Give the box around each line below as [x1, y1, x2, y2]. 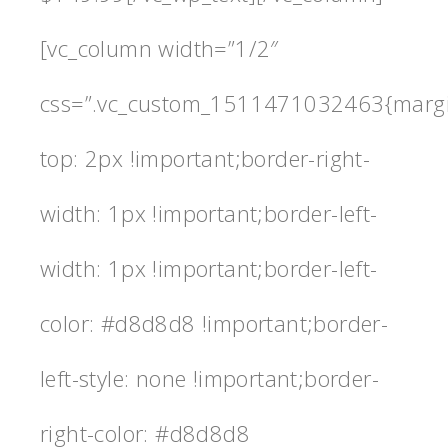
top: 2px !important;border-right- [40, 142, 371, 173]
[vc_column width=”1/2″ [40, 32, 279, 63]
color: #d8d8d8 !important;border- [40, 307, 389, 338]
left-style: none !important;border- [40, 362, 379, 393]
